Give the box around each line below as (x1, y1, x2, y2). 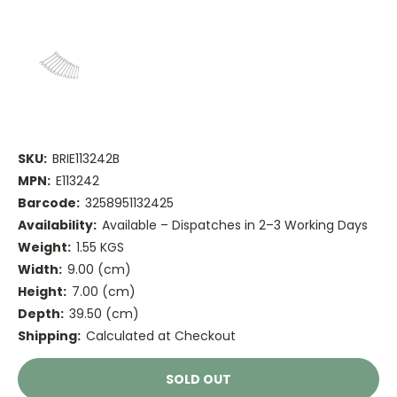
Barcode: (18, 194, 80, 213)
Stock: (18, 375, 58, 393)
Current (18, 358, 67, 376)
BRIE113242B (51, 150, 120, 168)
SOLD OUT (166, 370, 231, 389)
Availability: (18, 216, 97, 235)
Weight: (18, 238, 71, 257)
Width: (18, 261, 62, 279)
